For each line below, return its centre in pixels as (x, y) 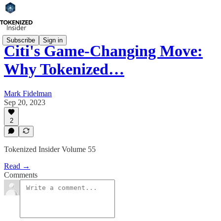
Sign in (53, 40)
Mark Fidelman (28, 93)
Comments (21, 175)
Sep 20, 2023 (25, 102)
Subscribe (21, 40)
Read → (17, 166)
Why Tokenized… (64, 69)
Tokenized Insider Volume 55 (50, 149)
